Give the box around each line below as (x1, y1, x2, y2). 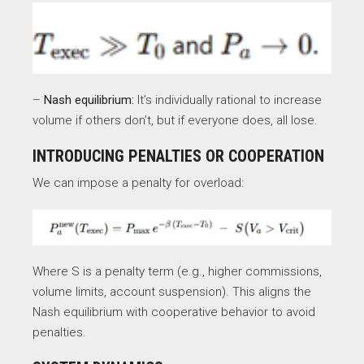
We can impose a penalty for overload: (32, 175, 244, 190)
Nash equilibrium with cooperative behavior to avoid (32, 305, 315, 320)
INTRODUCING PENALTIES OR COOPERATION (32, 145, 324, 166)
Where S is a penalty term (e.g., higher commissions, (32, 264, 322, 279)
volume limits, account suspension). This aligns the (32, 284, 311, 300)
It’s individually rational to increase (134, 92, 322, 107)
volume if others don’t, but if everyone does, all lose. (32, 112, 318, 128)
